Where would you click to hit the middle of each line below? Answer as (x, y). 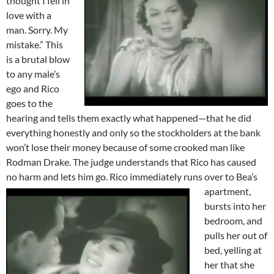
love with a (29, 15)
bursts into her (235, 206)
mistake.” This (35, 44)
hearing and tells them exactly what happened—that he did (129, 117)
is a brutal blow (38, 59)
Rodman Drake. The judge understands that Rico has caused (131, 161)
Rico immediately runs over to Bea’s (183, 176)
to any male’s (33, 73)
